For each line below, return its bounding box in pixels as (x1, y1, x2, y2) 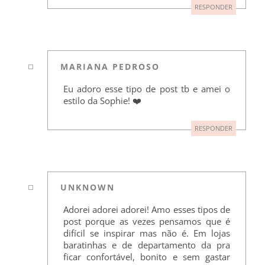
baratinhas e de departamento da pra (63, 239, 231, 251)
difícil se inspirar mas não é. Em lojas (63, 227, 231, 240)
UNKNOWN (60, 182, 115, 193)
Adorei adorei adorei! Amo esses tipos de (63, 203, 231, 216)
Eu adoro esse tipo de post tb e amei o (63, 82, 231, 95)
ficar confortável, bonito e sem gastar (63, 251, 231, 263)
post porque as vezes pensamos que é (63, 215, 231, 228)
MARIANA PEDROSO (60, 60, 160, 72)
